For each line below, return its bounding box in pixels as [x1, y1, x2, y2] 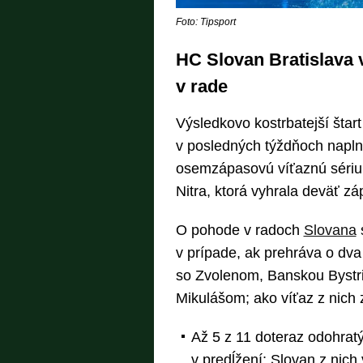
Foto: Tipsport [175, 16, 236, 28]
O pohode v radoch [175, 222, 304, 239]
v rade [175, 76, 228, 97]
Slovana [303, 222, 357, 239]
